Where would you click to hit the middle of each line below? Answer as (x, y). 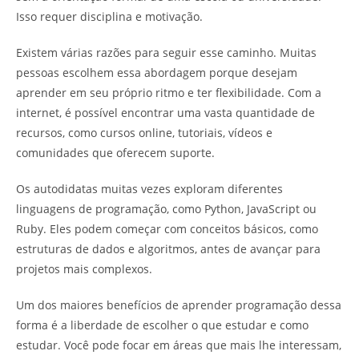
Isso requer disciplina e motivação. (109, 16)
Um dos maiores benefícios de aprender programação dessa (179, 305)
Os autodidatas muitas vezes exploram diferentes (149, 188)
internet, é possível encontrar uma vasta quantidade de (165, 112)
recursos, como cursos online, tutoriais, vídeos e (144, 132)
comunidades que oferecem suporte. (115, 152)
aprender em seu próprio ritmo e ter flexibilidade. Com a (169, 92)
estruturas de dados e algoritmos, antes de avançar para (168, 248)
